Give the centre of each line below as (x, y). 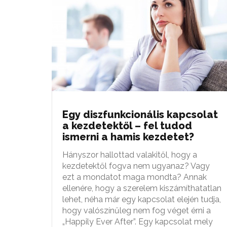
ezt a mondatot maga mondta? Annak (135, 177)
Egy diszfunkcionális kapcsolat (140, 114)
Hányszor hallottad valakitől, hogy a (130, 155)
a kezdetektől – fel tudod (127, 125)
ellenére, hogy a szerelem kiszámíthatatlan (142, 188)
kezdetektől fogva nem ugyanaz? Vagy (136, 166)
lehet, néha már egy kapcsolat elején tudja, (142, 199)
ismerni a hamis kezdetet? (128, 137)
